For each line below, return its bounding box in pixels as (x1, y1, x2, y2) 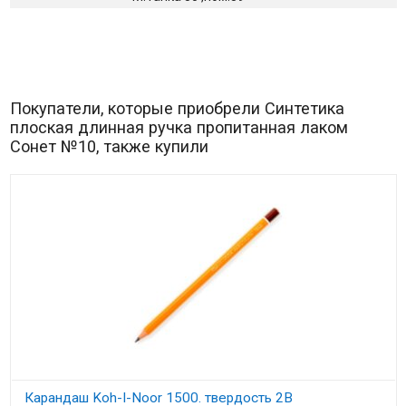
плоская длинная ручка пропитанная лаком (9, 117, 348, 137)
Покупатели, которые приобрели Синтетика (9, 98, 344, 118)
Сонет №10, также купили (9, 136, 208, 156)
